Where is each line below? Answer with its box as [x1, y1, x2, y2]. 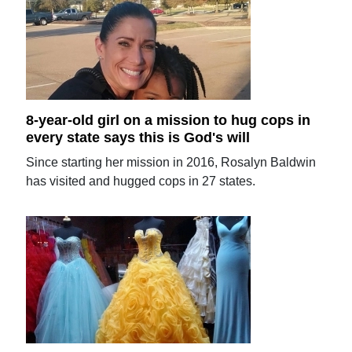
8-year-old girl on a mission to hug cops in [26, 112, 311, 129]
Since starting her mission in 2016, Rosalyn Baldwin [26, 156, 317, 169]
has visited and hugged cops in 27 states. [26, 174, 256, 188]
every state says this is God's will [26, 130, 251, 145]
